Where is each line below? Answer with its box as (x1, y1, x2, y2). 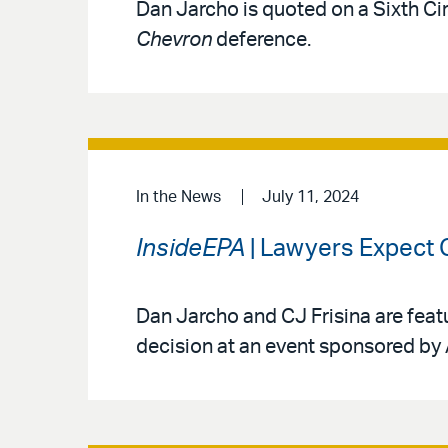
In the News (136, 189, 221, 206)
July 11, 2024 (261, 189, 359, 206)
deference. (212, 30, 311, 51)
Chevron (136, 30, 212, 51)
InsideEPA (136, 236, 245, 261)
